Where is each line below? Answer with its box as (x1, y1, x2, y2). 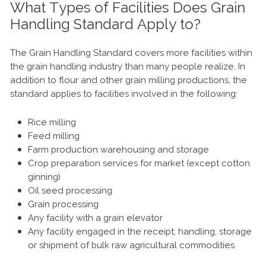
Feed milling (28, 130, 80, 141)
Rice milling (28, 116, 76, 128)
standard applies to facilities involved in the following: (10, 88, 237, 99)
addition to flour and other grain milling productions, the (10, 74, 247, 85)
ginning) (28, 171, 61, 182)
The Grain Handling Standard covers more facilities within (10, 47, 252, 58)
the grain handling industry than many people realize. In (10, 61, 245, 72)
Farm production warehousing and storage (28, 144, 209, 155)
